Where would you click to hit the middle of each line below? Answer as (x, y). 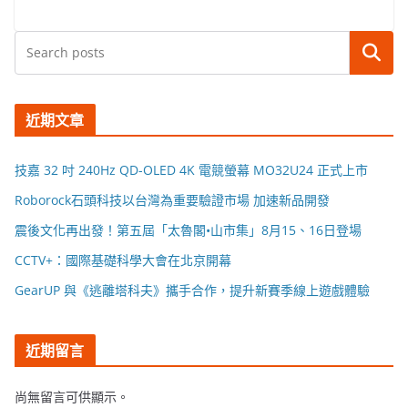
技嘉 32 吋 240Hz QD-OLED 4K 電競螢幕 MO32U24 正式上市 (191, 169)
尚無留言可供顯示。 (72, 396)
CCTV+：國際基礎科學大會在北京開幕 (123, 260)
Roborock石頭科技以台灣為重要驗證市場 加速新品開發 (172, 199)
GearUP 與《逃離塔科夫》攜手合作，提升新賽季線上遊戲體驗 (192, 290)
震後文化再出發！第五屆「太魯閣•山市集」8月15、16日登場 (188, 229)
